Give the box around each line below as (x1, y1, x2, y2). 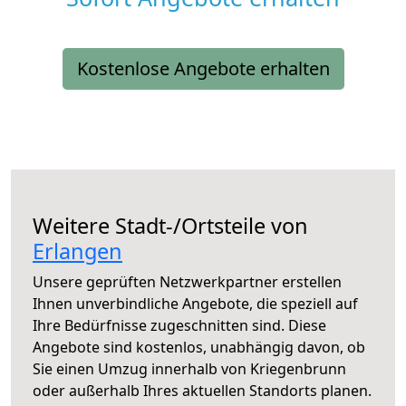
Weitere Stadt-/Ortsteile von (33, 211, 308, 241)
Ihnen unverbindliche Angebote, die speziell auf (33, 294, 358, 314)
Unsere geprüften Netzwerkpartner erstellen (33, 272, 342, 293)
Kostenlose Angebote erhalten (76, 56, 330, 82)
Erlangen (33, 237, 122, 266)
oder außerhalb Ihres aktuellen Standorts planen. (33, 381, 372, 401)
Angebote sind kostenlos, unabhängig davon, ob (33, 337, 365, 358)
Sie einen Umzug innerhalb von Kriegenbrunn (33, 359, 346, 380)
